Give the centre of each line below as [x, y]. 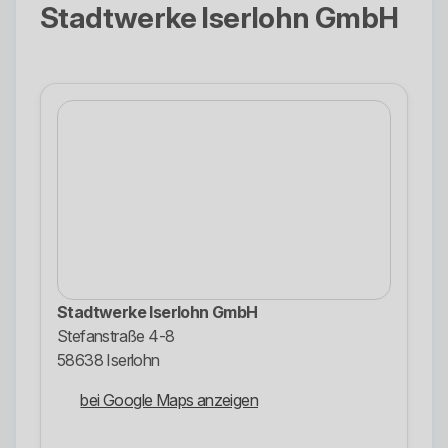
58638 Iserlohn [108, 360]
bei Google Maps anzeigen [169, 400]
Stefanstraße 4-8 [116, 336]
